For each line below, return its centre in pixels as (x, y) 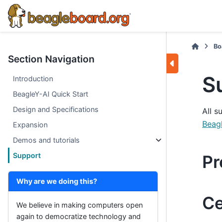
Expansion (30, 125)
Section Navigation (51, 59)
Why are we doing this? (57, 181)
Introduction (33, 79)
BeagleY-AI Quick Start (51, 94)
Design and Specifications (56, 109)
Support (27, 155)
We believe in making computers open (80, 205)
